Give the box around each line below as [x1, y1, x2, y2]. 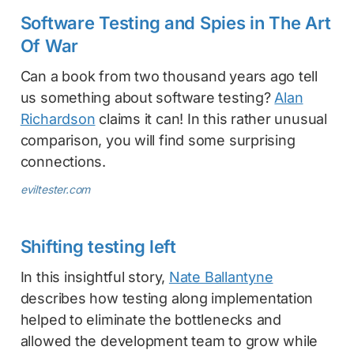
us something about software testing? [20, 88, 275, 106]
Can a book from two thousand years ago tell [20, 67, 318, 85]
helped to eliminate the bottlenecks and [20, 311, 281, 328]
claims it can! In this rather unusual [95, 110, 327, 127]
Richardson [20, 110, 96, 127]
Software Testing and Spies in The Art [20, 12, 331, 33]
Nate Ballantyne [168, 268, 273, 285]
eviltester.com [20, 182, 91, 196]
